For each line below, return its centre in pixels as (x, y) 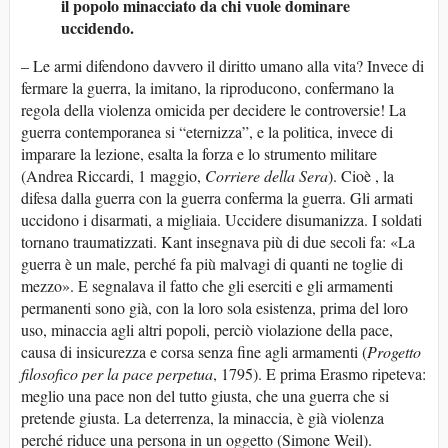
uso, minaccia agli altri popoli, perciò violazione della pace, (207, 330)
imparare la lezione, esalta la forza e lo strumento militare (199, 154)
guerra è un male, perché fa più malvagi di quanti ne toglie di (212, 264)
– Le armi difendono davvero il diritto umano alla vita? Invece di (222, 66)
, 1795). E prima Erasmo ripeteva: (319, 374)
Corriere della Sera (266, 176)
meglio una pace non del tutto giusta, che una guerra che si (205, 396)
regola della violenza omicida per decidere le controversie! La (213, 110)
